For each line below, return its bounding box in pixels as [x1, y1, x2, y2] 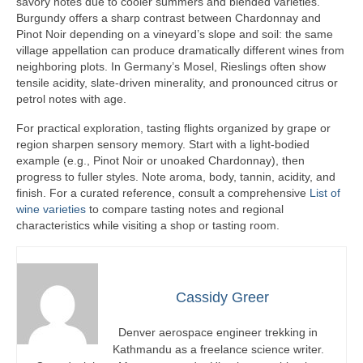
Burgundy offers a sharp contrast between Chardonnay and [16, 11, 321, 25]
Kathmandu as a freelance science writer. [112, 343, 324, 357]
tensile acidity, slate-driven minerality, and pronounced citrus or [16, 76, 338, 90]
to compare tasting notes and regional [86, 203, 284, 216]
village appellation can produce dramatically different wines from [16, 44, 344, 58]
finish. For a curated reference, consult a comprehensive [16, 186, 310, 200]
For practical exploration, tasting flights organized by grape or [16, 122, 331, 135]
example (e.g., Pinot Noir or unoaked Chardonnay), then [16, 154, 305, 168]
